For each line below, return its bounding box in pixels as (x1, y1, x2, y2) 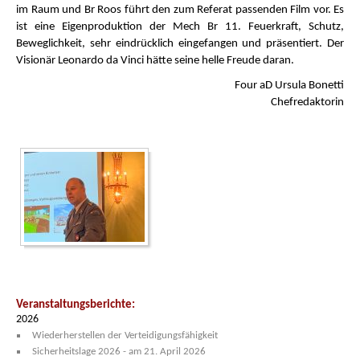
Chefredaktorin (271, 96, 344, 108)
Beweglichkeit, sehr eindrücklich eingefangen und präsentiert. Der (16, 38, 344, 50)
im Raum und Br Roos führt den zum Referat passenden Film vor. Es (16, 4, 344, 16)
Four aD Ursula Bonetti (235, 80, 344, 92)
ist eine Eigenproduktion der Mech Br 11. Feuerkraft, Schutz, (16, 21, 344, 33)
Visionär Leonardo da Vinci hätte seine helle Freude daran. (16, 55, 294, 67)
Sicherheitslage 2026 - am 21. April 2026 (32, 346, 206, 357)
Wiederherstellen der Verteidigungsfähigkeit (32, 330, 218, 341)
